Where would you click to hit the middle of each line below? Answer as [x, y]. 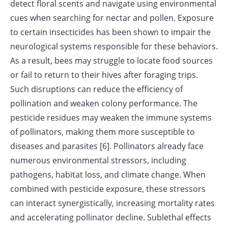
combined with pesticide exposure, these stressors [108, 189]
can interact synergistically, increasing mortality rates [112, 203]
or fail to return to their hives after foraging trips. [104, 75]
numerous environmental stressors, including [98, 160]
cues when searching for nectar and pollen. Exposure [112, 18]
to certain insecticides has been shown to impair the [110, 32]
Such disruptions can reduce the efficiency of [96, 89]
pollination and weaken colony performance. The [104, 103]
